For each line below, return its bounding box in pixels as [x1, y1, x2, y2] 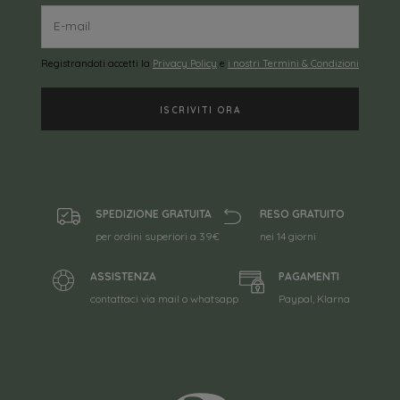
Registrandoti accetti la [41, 56, 153, 70]
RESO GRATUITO [260, 206, 345, 221]
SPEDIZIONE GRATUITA [96, 206, 212, 221]
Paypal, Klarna [279, 291, 350, 305]
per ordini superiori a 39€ [96, 229, 220, 243]
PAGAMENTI [279, 269, 339, 283]
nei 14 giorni [260, 229, 316, 243]
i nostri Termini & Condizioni [228, 56, 359, 70]
